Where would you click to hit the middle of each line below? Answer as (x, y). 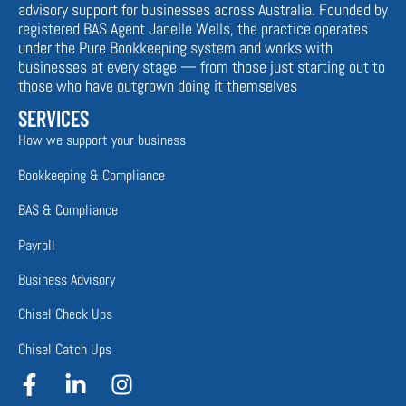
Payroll (37, 245)
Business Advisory (67, 279)
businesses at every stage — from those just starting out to (202, 66)
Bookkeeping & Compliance (92, 175)
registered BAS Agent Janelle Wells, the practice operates (193, 28)
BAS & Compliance (68, 210)
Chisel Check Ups (65, 314)
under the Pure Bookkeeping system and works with (175, 47)
